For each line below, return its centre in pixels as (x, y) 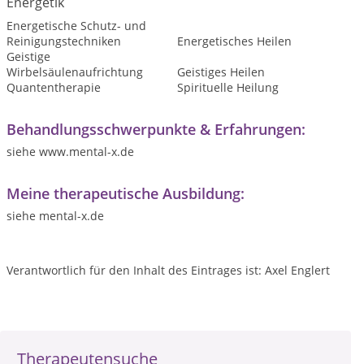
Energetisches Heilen (234, 41)
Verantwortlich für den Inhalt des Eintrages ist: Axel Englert (168, 271)
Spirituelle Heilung (227, 88)
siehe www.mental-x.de (70, 152)
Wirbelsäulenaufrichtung (75, 72)
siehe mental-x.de (55, 216)
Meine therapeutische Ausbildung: (126, 194)
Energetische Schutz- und (76, 26)
